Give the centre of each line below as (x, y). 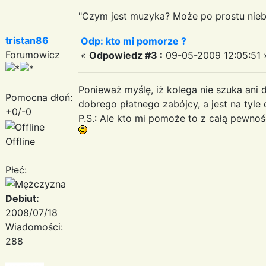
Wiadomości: (34, 227)
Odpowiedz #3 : (126, 55)
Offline (20, 141)
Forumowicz (33, 54)
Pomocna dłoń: (39, 97)
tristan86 (27, 40)
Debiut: (22, 198)
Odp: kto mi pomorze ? (134, 41)
